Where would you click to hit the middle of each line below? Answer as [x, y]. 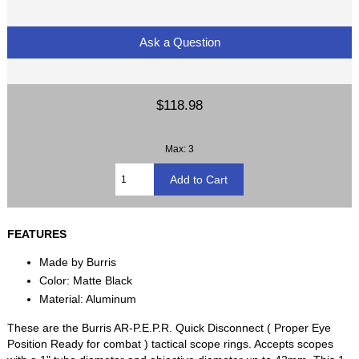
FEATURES [37, 234]
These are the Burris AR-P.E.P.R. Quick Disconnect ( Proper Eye [169, 327]
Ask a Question [179, 42]
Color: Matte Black [86, 280]
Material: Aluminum [88, 298]
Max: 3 [179, 148]
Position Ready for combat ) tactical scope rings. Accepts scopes [171, 343]
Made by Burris [78, 262]
